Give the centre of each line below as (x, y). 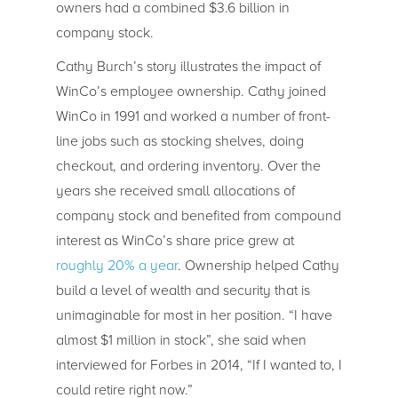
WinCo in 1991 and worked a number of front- (193, 116)
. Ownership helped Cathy (258, 265)
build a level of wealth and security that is (183, 290)
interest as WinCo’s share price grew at (175, 240)
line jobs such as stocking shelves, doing (179, 141)
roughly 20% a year (116, 265)
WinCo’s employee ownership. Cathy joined (191, 91)
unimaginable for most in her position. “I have (194, 315)
